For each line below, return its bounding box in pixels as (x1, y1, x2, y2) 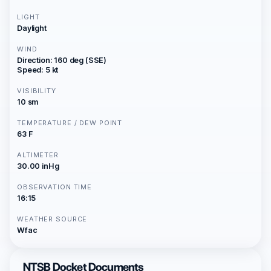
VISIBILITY (17, 87, 56, 95)
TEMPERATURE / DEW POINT (17, 119, 123, 127)
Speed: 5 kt (17, 65, 59, 74)
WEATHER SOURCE (17, 215, 88, 223)
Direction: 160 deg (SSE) (17, 56, 107, 65)
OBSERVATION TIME (17, 183, 93, 191)
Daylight (17, 24, 47, 33)
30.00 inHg (17, 162, 59, 171)
